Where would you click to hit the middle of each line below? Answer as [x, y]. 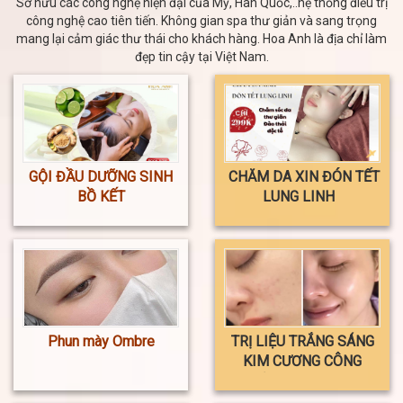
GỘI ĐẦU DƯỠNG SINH [101, 176]
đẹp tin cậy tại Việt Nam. [201, 56]
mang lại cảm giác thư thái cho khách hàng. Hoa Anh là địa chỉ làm [201, 38]
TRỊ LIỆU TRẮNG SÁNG [302, 341]
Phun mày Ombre [101, 341]
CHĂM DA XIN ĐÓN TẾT [302, 176]
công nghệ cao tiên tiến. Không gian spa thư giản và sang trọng [201, 20]
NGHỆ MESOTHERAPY [302, 381]
